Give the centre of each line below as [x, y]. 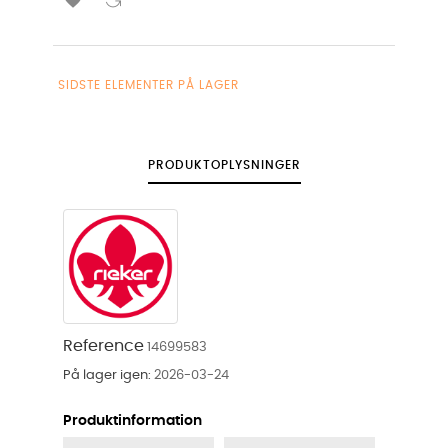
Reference [103, 345]
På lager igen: [107, 375]
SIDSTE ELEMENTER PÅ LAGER [148, 84]
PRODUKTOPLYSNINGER [224, 164]
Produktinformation [132, 420]
